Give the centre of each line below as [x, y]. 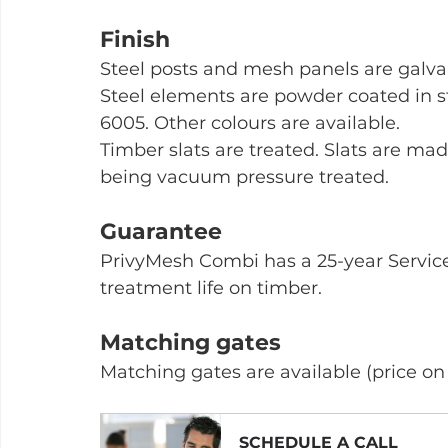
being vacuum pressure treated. [244, 177]
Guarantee [161, 232]
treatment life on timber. [211, 288]
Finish [135, 40]
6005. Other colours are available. [250, 123]
